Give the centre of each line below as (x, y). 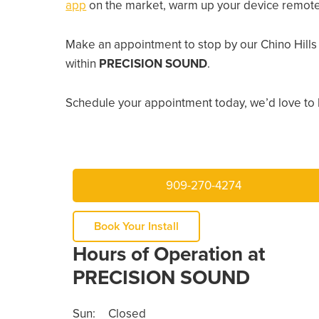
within (83, 64)
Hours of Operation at (168, 254)
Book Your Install (136, 226)
